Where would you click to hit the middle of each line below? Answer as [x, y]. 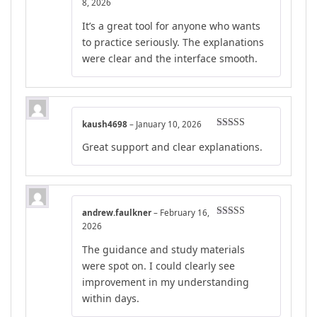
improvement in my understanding [166, 282]
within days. [111, 299]
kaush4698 [106, 124]
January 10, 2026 [169, 124]
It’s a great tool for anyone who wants [171, 25]
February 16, [185, 213]
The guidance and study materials [163, 250]
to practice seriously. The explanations [173, 42]
